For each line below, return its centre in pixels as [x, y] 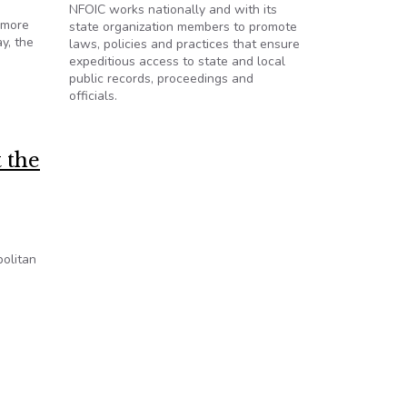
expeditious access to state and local [177, 61]
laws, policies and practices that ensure [184, 44]
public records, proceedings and [161, 79]
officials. [93, 96]
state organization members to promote [183, 27]
